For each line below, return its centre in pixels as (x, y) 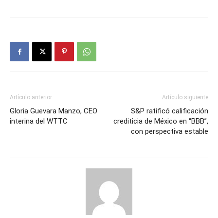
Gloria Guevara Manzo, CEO (54, 111)
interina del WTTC (39, 121)
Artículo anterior (31, 97)
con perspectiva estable (170, 131)
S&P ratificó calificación (170, 111)
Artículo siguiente (185, 97)
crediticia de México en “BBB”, (161, 121)
